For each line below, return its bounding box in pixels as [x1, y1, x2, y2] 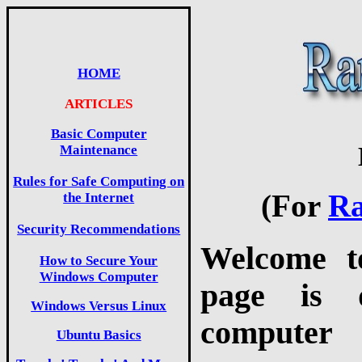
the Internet [63, 189, 135, 205]
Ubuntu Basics [56, 327, 141, 343]
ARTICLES [65, 95, 133, 112]
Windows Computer [39, 269, 158, 285]
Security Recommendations [17, 221, 181, 238]
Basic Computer [50, 125, 147, 141]
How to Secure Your [40, 253, 158, 269]
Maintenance [60, 141, 138, 158]
